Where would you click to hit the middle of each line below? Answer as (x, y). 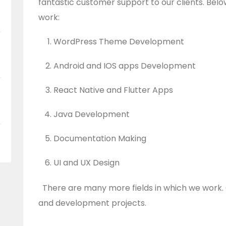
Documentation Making (100, 138)
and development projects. (92, 203)
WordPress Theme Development (119, 42)
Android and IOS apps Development (125, 66)
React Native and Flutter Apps (113, 90)
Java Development (92, 114)
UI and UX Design (87, 163)
